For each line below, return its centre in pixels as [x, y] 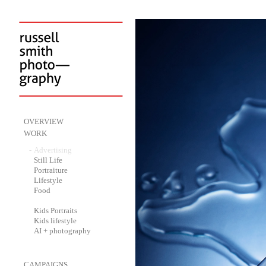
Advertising [53, 150]
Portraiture [51, 170]
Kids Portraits [56, 210]
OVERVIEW [44, 121]
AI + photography [62, 231]
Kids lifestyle [55, 221]
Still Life [48, 160]
